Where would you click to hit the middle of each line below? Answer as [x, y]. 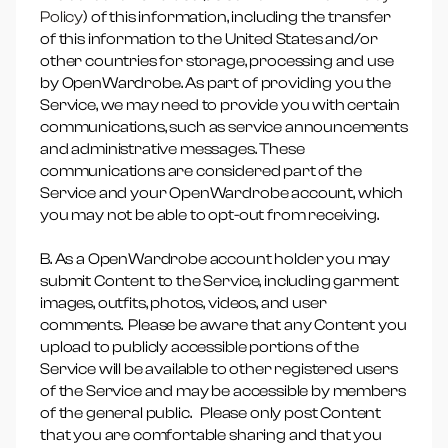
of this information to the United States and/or [209, 39]
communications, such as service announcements [224, 127]
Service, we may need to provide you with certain [220, 105]
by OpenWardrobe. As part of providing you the [215, 83]
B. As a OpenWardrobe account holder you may [215, 259]
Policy [62, 17]
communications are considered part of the [201, 171]
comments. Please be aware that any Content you [223, 325]
